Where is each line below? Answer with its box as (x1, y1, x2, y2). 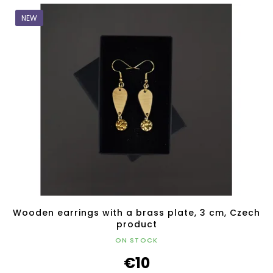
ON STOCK (115, 235, 158, 245)
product (116, 218, 157, 230)
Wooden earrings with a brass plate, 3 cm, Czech (13, 206, 260, 219)
